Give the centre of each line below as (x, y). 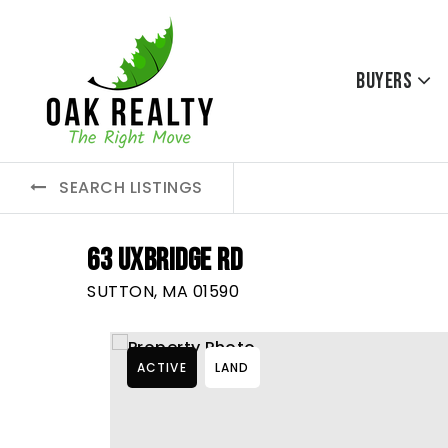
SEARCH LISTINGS (131, 187)
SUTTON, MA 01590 (163, 291)
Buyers (386, 81)
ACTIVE (161, 367)
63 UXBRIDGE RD (164, 260)
